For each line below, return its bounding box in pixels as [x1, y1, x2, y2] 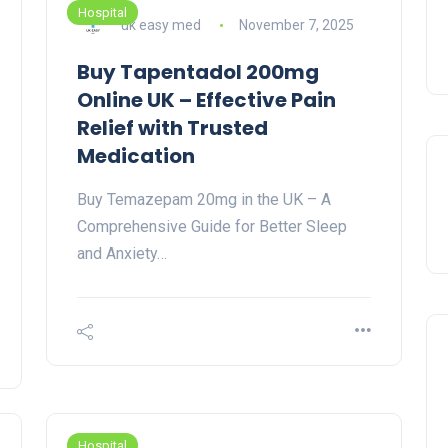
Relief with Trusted [77, 114, 268, 143]
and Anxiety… [77, 244, 167, 264]
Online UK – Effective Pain [77, 86, 336, 115]
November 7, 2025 [238, 16, 354, 33]
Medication [77, 142, 195, 171]
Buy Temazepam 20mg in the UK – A [77, 190, 331, 210]
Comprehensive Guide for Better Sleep [77, 217, 347, 237]
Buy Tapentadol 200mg [77, 58, 319, 87]
